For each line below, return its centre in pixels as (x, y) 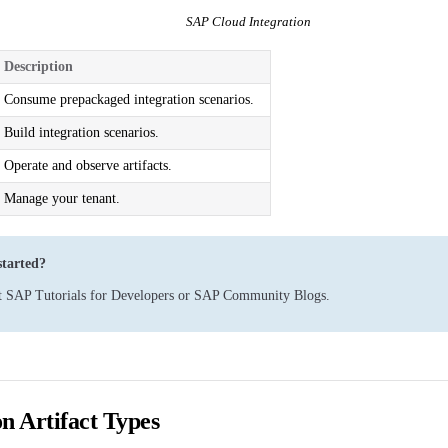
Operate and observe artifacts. (88, 165)
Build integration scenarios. (81, 132)
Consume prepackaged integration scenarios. (129, 99)
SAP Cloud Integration (248, 21)
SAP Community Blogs (260, 295)
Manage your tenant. (62, 198)
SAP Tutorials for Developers (90, 295)
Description (38, 66)
